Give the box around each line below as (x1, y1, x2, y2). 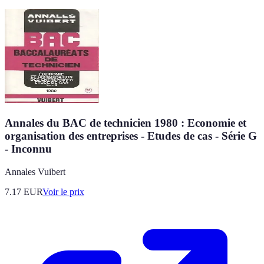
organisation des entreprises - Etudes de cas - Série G (5, 130, 257, 143)
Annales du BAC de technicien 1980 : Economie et (5, 117, 246, 130)
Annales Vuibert (5, 166, 65, 177)
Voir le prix (42, 186, 84, 197)
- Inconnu (5, 143, 52, 156)
